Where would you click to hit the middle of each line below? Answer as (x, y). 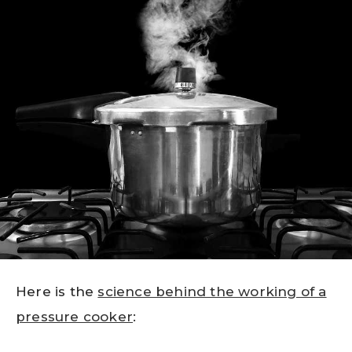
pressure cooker (74, 317)
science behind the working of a (212, 292)
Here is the (57, 292)
